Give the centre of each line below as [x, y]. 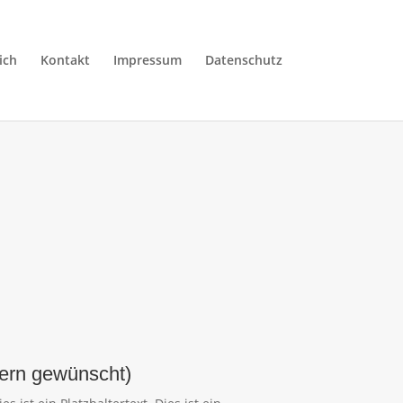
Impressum [147, 60]
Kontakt [65, 60]
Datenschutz [243, 60]
